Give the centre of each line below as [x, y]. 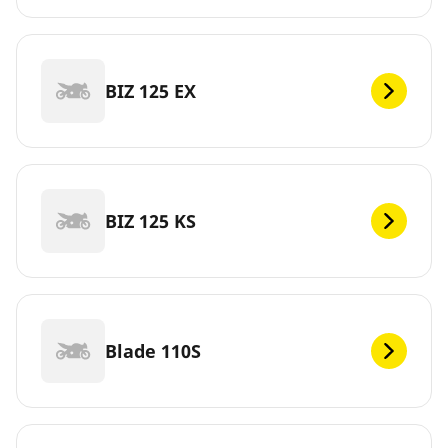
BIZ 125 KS [150, 220]
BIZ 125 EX [150, 90]
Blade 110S [153, 350]
